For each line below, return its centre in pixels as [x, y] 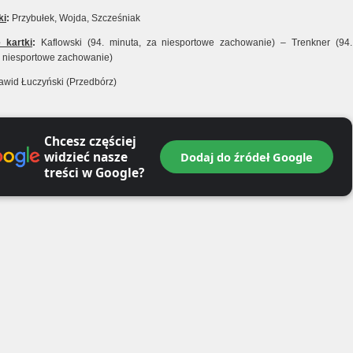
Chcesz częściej [90, 141]
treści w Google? [94, 173]
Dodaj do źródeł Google [247, 157]
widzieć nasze [85, 157]
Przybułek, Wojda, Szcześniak [75, 18]
